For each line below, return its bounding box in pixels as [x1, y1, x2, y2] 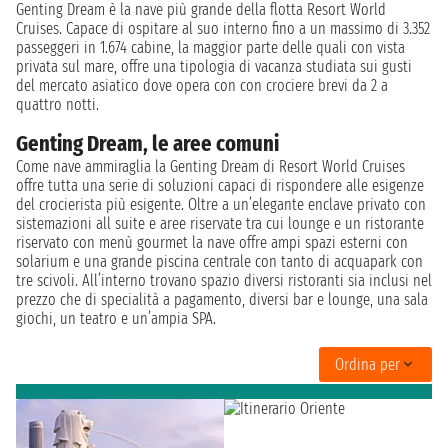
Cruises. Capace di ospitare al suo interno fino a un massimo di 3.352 [16, 19, 430, 38]
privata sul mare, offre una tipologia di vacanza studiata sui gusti [16, 57, 412, 76]
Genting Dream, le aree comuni [16, 130, 279, 157]
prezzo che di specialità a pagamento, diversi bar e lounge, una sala [16, 290, 428, 309]
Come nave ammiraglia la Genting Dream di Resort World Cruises [16, 157, 405, 176]
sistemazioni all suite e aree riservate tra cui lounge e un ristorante [16, 214, 424, 233]
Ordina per [335, 354, 400, 374]
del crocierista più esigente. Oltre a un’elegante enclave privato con [16, 195, 426, 214]
